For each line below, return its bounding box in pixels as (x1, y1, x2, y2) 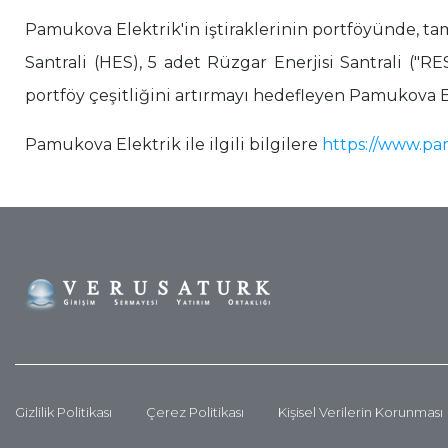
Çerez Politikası (146, 404, 244, 420)
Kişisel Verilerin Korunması (278, 404, 443, 420)
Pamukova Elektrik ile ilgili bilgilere (25, 135, 322, 154)
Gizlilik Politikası (15, 404, 112, 420)
